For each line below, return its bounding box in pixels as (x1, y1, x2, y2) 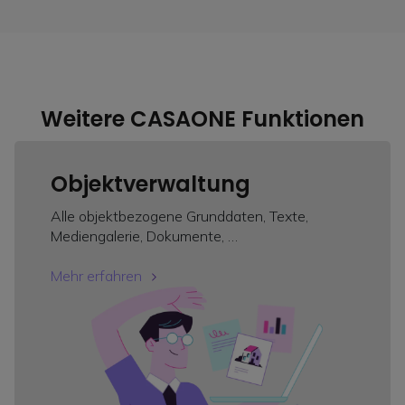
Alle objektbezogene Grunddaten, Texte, (51, 207, 308, 226)
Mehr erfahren (51, 267, 142, 286)
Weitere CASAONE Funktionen (41, 104, 364, 135)
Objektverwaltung (51, 169, 250, 200)
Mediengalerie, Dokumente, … (51, 227, 238, 246)
